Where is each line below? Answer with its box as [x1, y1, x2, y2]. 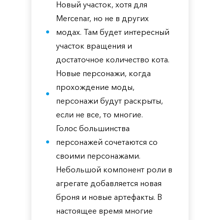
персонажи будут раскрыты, [56, 96, 163, 106]
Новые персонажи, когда [56, 68, 151, 78]
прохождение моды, [56, 82, 135, 92]
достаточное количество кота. [56, 55, 169, 64]
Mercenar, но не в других [56, 13, 149, 23]
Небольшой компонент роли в [56, 165, 172, 174]
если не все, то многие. [56, 110, 143, 119]
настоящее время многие [56, 206, 153, 216]
